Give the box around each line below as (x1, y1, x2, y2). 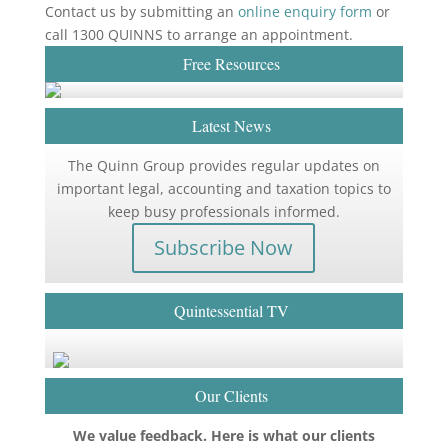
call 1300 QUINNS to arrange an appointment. (44, 25, 353, 44)
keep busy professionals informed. (107, 202, 340, 221)
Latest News (191, 115, 271, 136)
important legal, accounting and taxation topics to (56, 179, 391, 198)
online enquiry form (237, 2, 376, 21)
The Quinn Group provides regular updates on (67, 156, 380, 175)
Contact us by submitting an (44, 2, 238, 21)
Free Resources (182, 53, 280, 74)
